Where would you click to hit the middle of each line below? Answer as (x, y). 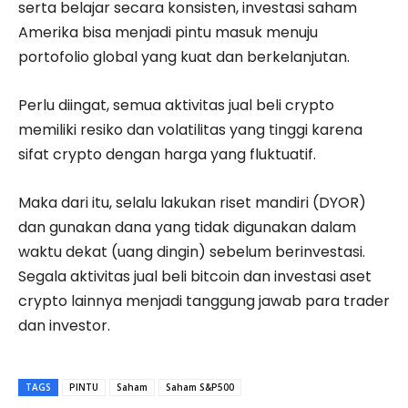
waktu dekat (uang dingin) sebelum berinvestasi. (192, 251)
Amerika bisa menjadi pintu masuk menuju (168, 32)
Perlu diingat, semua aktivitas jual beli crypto (176, 105)
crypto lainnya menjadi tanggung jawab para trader (204, 301)
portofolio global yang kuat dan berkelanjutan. (184, 56)
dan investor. (64, 325)
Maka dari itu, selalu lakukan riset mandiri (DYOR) (192, 202)
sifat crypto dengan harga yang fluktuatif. (167, 154)
